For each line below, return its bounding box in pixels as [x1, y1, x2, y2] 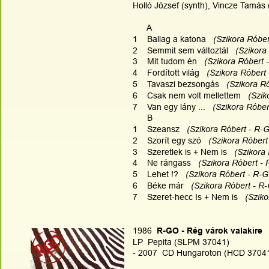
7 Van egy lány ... [133, 101, 210, 112]
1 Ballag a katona [133, 34, 211, 44]
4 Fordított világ [133, 68, 204, 78]
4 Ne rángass [133, 158, 196, 168]
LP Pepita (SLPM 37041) [133, 237, 229, 247]
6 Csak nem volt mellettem [133, 90, 246, 100]
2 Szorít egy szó [133, 135, 206, 145]
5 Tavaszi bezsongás [133, 79, 224, 89]
